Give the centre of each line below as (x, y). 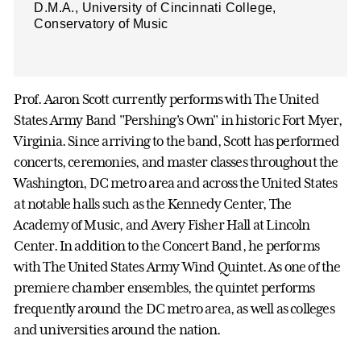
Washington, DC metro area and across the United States (176, 183)
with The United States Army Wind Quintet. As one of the (177, 266)
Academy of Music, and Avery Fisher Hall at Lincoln (162, 224)
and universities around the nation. (117, 329)
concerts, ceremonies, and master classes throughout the (176, 162)
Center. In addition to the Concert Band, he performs (167, 245)
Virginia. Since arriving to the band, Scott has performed (176, 141)
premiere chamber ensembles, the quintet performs (164, 287)
